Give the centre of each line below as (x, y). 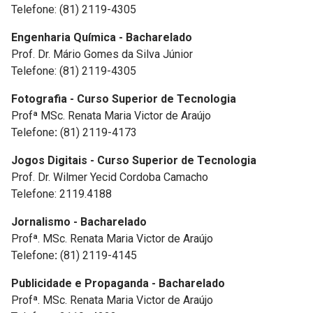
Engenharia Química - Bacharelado (102, 37)
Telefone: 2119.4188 (61, 194)
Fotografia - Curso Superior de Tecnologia (124, 99)
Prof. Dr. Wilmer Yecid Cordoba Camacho (110, 177)
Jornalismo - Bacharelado (79, 222)
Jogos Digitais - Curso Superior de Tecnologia (134, 160)
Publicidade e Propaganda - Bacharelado (118, 283)
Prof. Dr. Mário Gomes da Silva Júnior (102, 54)
